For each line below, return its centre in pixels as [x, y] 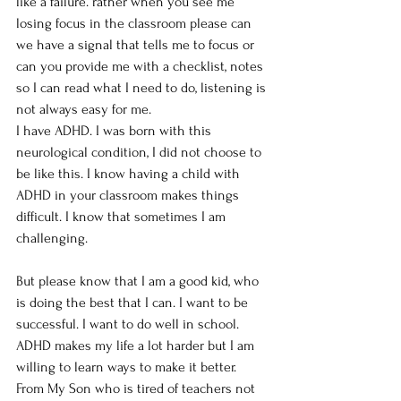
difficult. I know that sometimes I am [123, 217]
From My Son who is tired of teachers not [137, 389]
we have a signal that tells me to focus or [137, 45]
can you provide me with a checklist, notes [141, 67]
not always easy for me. [84, 110]
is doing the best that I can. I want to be [134, 303]
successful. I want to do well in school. [129, 324]
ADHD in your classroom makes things [129, 196]
